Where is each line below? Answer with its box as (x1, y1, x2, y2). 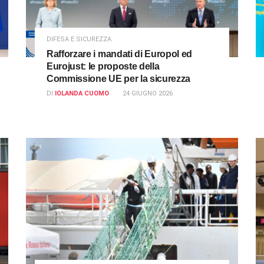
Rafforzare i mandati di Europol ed (47, 48, 193, 59)
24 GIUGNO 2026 (123, 89, 173, 97)
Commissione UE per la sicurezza (47, 73, 191, 84)
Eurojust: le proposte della (47, 61, 160, 71)
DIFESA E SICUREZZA (47, 35, 111, 43)
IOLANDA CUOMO (55, 89, 109, 97)
